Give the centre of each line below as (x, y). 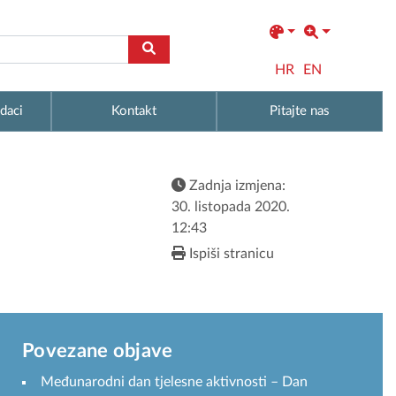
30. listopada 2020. (231, 207)
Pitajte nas (300, 110)
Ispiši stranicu (230, 254)
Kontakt (133, 110)
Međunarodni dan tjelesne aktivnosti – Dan (174, 381)
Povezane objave (98, 350)
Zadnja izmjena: (236, 186)
